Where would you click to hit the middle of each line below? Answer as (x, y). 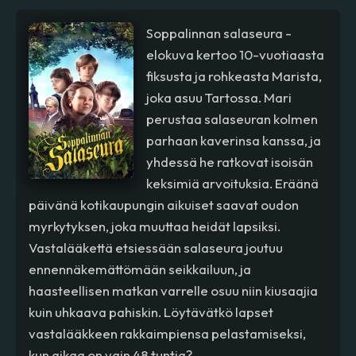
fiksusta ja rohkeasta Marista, (234, 75)
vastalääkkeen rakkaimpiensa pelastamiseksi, (168, 333)
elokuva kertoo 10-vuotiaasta (235, 54)
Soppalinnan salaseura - (219, 33)
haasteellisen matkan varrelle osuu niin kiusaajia (174, 290)
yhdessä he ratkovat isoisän (229, 161)
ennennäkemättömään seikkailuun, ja (140, 269)
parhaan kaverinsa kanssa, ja (233, 140)
